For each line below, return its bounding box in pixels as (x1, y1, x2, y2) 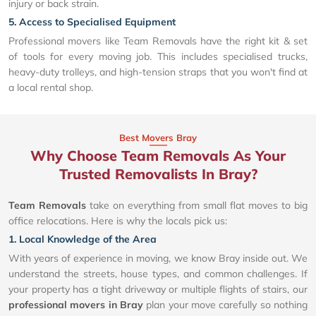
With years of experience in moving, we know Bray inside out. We (8, 252, 308, 265)
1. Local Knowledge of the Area (8, 233, 157, 246)
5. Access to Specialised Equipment (8, 16, 176, 29)
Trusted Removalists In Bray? (59, 165, 257, 183)
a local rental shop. (8, 81, 93, 95)
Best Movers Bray (119, 132, 197, 144)
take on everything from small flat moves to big (86, 199, 308, 212)
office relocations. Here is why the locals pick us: (8, 214, 227, 228)
